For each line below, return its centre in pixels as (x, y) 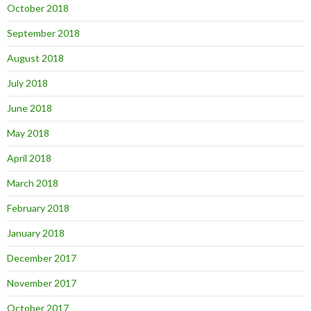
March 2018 (33, 183)
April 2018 (29, 158)
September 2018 (43, 33)
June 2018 (30, 108)
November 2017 (42, 283)
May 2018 (28, 133)
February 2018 (38, 208)
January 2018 (36, 233)
